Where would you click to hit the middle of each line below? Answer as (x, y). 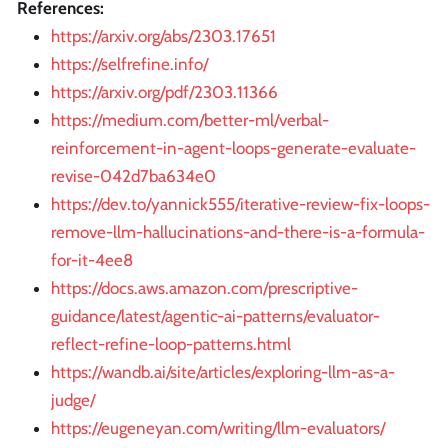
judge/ (73, 400)
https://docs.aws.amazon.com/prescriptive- (204, 288)
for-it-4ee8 (92, 260)
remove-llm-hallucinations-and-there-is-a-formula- (238, 232)
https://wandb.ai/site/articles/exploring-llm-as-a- (223, 372)
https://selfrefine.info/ (129, 64)
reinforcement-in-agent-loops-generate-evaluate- (233, 148)
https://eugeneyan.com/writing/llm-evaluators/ (218, 428)
